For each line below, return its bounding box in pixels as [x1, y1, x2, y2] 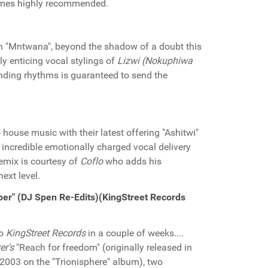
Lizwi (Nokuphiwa [117, 55, 193, 66]
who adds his [103, 156, 162, 167]
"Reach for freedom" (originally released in [14, 242, 192, 253]
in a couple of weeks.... [86, 227, 184, 239]
